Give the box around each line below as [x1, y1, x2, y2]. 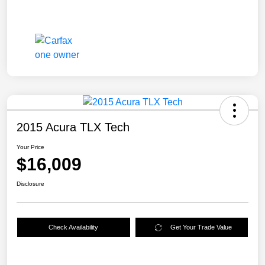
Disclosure [17, 180, 44, 188]
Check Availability [49, 224, 99, 231]
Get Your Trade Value [170, 224, 232, 231]
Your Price [17, 144, 44, 151]
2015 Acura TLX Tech [17, 121, 130, 134]
